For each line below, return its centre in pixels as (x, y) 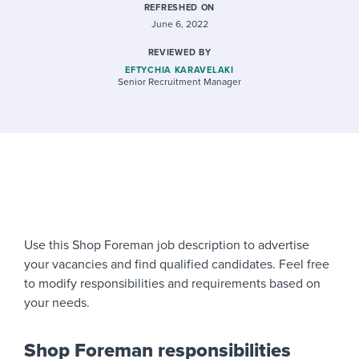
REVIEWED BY (179, 52)
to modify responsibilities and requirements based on (172, 284)
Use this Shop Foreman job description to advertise (167, 245)
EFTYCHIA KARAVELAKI (179, 70)
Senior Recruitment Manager (179, 82)
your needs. (57, 303)
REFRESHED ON (179, 8)
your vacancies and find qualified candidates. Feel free (177, 264)
